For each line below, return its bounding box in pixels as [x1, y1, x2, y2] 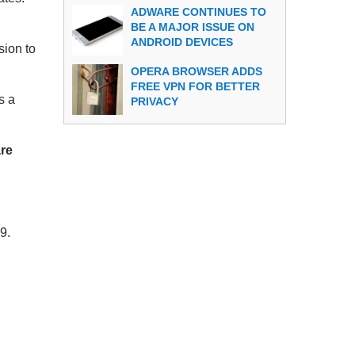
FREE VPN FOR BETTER [131, 80, 261, 93]
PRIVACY [131, 95, 179, 108]
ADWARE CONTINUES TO [131, 6, 267, 19]
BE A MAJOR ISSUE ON [131, 21, 255, 34]
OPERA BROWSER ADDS [131, 65, 263, 78]
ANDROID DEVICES [131, 36, 237, 49]
